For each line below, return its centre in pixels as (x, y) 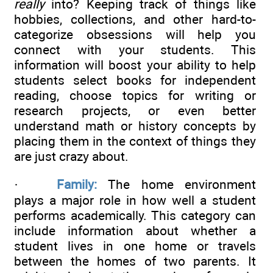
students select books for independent (135, 80)
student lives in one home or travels (135, 246)
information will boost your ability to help (135, 65)
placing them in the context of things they (135, 141)
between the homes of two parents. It (135, 261)
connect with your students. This (135, 50)
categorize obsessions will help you (135, 35)
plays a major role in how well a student (135, 200)
